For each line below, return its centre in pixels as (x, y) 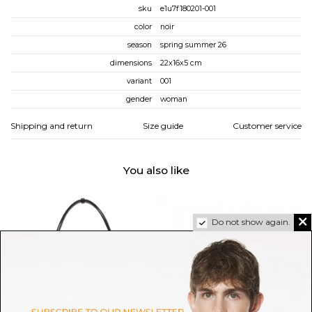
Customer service (267, 126)
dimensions (131, 63)
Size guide (163, 126)
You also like (156, 170)
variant (139, 81)
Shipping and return (52, 126)
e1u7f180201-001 (188, 9)
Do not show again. (251, 222)
